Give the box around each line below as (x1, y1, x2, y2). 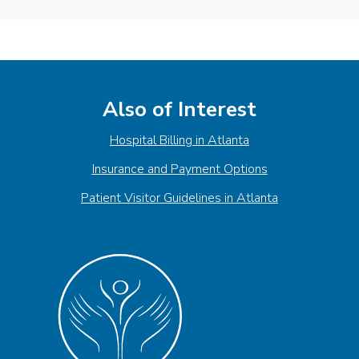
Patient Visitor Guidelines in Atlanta (81, 188, 278, 207)
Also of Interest (103, 95, 256, 123)
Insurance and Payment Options (91, 159, 268, 178)
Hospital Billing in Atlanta (110, 131, 249, 149)
